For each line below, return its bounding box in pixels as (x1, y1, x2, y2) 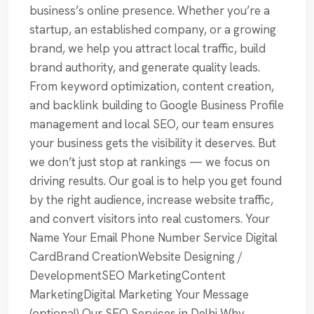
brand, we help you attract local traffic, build (29, 41, 266, 57)
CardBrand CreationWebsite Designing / (29, 249, 243, 265)
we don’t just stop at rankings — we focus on (29, 154, 270, 170)
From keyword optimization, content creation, (29, 78, 274, 95)
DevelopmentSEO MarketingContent (29, 268, 226, 284)
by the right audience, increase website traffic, (29, 192, 273, 208)
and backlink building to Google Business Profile (29, 97, 284, 114)
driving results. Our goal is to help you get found (29, 173, 282, 189)
